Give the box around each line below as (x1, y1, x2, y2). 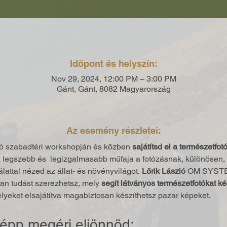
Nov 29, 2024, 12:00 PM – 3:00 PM (51, 73, 176, 84)
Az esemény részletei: (66, 125, 161, 136)
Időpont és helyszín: (69, 58, 158, 69)
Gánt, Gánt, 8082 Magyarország (56, 84, 171, 94)
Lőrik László (141, 166, 185, 176)
